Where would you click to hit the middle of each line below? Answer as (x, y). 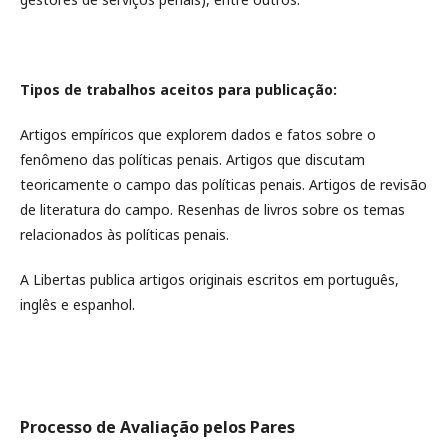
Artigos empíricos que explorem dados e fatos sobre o (198, 134)
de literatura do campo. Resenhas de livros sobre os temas (212, 209)
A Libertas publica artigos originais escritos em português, (209, 279)
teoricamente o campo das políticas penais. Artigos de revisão (223, 184)
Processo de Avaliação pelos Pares (157, 427)
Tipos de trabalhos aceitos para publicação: (178, 89)
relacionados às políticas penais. (124, 234)
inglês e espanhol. (77, 304)
